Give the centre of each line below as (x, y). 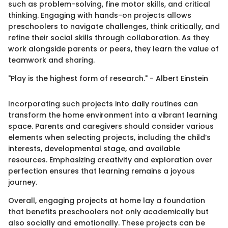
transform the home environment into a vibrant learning (113, 115)
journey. (23, 182)
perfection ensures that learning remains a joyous (102, 171)
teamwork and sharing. (51, 60)
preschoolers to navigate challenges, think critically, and (114, 27)
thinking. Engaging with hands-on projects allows (100, 16)
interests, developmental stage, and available (94, 149)
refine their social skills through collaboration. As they (109, 38)
